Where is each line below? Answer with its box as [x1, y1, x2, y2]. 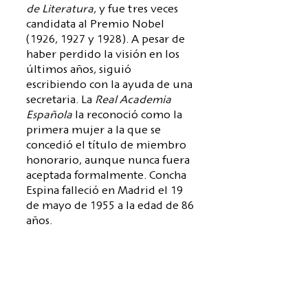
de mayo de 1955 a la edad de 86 [26, 201, 194, 212]
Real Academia [95, 96, 171, 107]
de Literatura [26, 5, 93, 16]
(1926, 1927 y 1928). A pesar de [26, 35, 185, 46]
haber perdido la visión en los [26, 50, 179, 61]
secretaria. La [26, 96, 95, 107]
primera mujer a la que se [26, 126, 161, 137]
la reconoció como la [75, 111, 182, 122]
